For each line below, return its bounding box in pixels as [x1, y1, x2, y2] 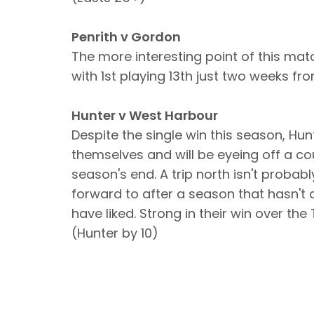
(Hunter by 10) [71, 224, 158, 242]
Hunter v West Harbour [71, 107, 218, 124]
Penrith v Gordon [71, 28, 181, 46]
